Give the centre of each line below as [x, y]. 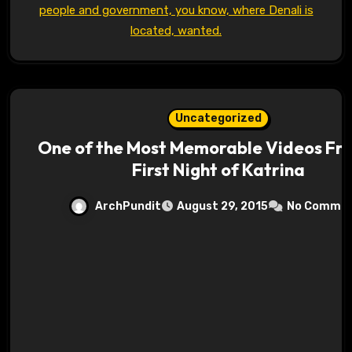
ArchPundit [128, 206]
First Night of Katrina [218, 170]
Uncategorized [218, 119]
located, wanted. [176, 31]
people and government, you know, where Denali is [176, 11]
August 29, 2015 [223, 207]
